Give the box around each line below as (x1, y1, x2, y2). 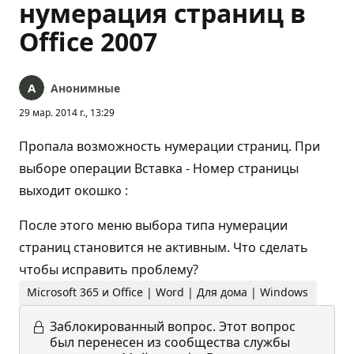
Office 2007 (19, 24, 157, 58)
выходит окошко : (19, 182, 128, 199)
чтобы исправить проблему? (19, 261, 198, 278)
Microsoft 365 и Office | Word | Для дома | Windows (27, 284, 309, 300)
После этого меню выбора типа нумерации (19, 217, 288, 234)
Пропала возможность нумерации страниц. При (19, 137, 320, 155)
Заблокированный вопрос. (50, 317, 216, 335)
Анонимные (51, 81, 120, 96)
